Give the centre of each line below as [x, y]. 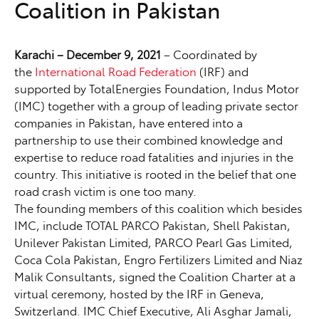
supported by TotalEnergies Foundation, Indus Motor [157, 89]
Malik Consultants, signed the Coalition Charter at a [155, 277]
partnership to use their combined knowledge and [148, 140]
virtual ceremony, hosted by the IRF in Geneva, [139, 294]
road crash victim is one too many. [105, 191]
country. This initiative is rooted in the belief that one [155, 174]
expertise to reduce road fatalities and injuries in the [154, 157]
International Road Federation [116, 72]
